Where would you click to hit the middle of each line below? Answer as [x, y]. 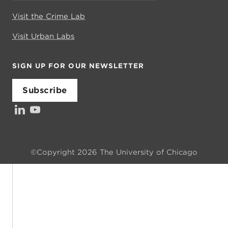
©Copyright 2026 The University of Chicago [114, 152]
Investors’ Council [85, 108]
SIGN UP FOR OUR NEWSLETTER [78, 66]
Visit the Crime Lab [49, 17]
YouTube [48, 108]
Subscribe [45, 91]
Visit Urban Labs [43, 36]
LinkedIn [33, 108]
